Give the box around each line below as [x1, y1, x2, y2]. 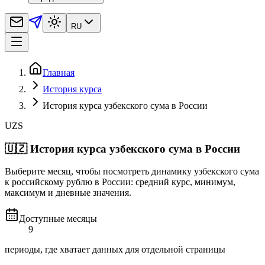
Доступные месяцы [19, 214, 97, 224]
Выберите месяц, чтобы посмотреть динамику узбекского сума [5, 166, 259, 177]
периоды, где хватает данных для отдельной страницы [5, 244, 225, 255]
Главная [43, 67, 75, 77]
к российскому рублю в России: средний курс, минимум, [5, 177, 235, 188]
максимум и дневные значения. [5, 188, 131, 198]
